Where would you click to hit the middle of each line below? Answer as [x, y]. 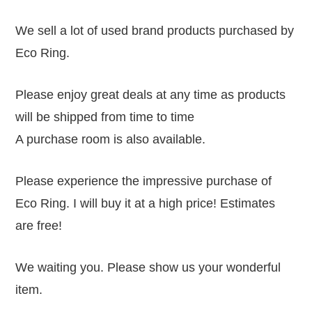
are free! [39, 225]
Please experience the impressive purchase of [144, 181]
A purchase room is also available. [111, 139]
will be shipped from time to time [105, 117]
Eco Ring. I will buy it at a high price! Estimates [146, 203]
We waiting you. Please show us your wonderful [148, 267]
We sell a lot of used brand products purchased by [155, 30]
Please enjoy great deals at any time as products [151, 94]
